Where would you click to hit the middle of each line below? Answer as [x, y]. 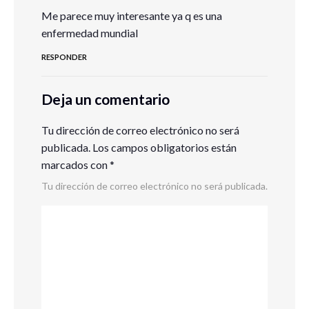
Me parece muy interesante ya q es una [132, 16]
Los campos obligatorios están [163, 148]
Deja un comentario [106, 99]
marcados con [76, 165]
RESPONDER [64, 57]
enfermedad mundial [90, 33]
